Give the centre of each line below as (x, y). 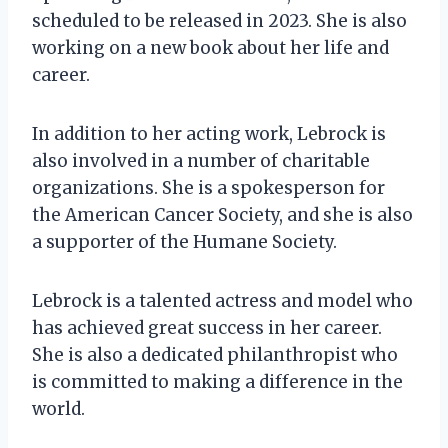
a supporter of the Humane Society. (184, 241)
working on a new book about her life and (210, 47)
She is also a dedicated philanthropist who (215, 354)
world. (58, 408)
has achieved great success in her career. (207, 327)
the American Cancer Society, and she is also (222, 214)
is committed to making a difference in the (217, 381)
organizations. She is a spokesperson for (208, 187)
